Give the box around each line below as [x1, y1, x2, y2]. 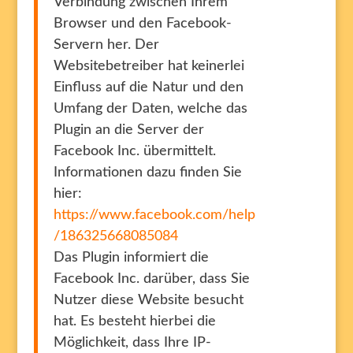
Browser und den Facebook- [53, 17, 232, 31]
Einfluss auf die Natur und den [53, 80, 243, 95]
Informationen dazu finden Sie [53, 165, 242, 180]
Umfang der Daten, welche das [53, 102, 247, 116]
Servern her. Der [53, 38, 159, 52]
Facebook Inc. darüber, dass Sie [53, 272, 250, 286]
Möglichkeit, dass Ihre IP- [53, 336, 211, 350]
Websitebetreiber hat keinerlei [53, 59, 244, 73]
